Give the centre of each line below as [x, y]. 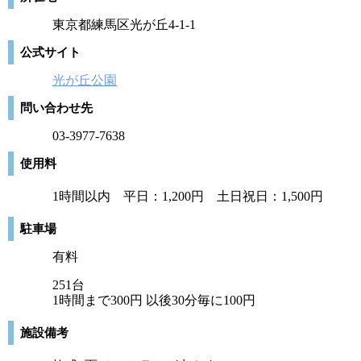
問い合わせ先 [56, 108]
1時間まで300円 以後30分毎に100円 [154, 300]
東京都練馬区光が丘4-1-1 [124, 25]
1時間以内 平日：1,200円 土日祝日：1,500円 [188, 196]
